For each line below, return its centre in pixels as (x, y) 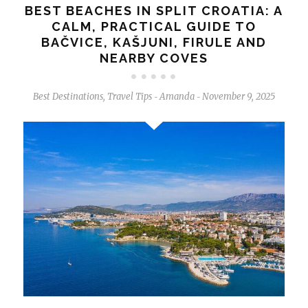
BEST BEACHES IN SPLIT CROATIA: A (154, 11)
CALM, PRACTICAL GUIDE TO (154, 27)
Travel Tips (129, 97)
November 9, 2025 (238, 97)
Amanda (177, 97)
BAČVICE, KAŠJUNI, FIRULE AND (154, 43)
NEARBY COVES (154, 58)
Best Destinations (68, 97)
